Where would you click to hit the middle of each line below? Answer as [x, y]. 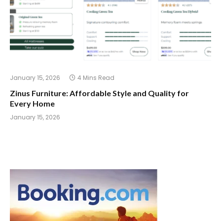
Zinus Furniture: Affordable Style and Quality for [99, 93]
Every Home [32, 104]
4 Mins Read [96, 78]
